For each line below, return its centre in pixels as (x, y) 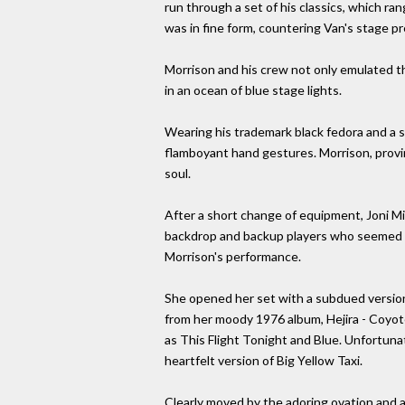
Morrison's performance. (233, 257)
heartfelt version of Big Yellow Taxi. (264, 361)
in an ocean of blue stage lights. (253, 90)
